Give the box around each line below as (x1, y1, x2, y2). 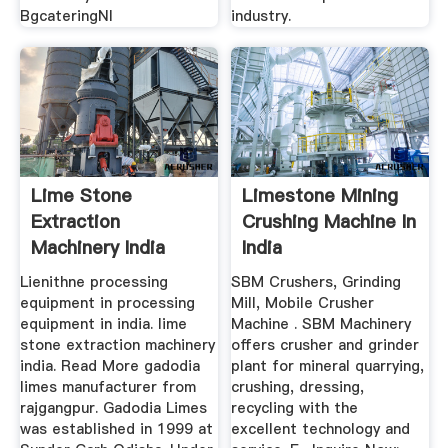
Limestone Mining (242, 182, 399, 208)
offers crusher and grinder (231, 335, 420, 356)
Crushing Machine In (242, 208, 417, 234)
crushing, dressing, (231, 377, 365, 398)
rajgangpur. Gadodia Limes (19, 398, 207, 419)
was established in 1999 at (19, 419, 213, 440)
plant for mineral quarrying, (231, 356, 425, 377)
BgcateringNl (19, 5, 113, 26)
